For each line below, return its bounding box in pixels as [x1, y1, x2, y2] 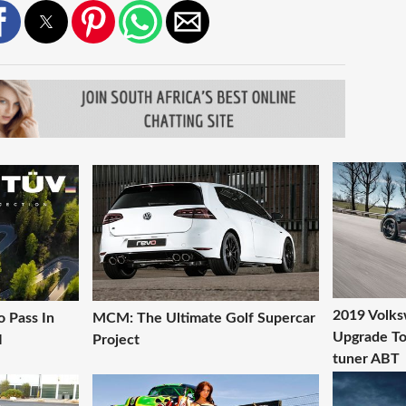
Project [92, 332, 140, 347]
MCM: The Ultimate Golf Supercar [92, 310, 315, 325]
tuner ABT [333, 351, 400, 366]
